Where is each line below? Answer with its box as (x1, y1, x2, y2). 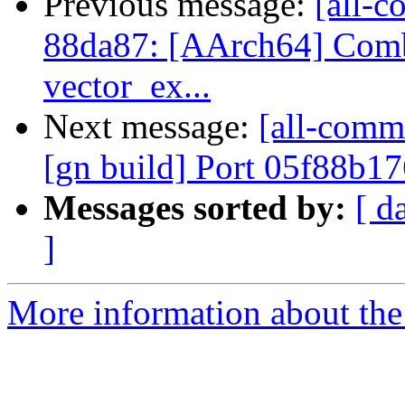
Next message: (43, 107, 259, 146)
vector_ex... (43, 66, 211, 106)
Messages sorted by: (43, 188, 346, 228)
